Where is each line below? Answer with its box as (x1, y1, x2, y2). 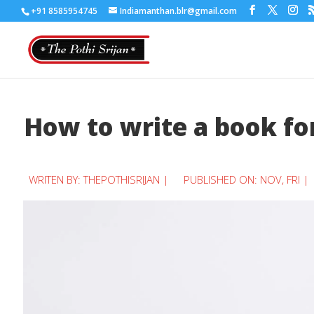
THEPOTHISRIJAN (83, 172, 160, 186)
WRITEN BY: (29, 172, 83, 186)
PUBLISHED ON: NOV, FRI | (183, 172, 309, 186)
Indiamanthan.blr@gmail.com (120, 5, 237, 17)
